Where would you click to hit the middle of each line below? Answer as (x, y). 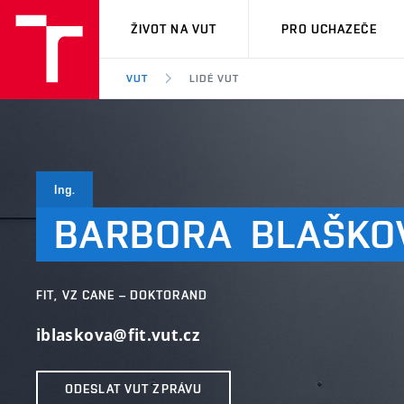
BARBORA (144, 234)
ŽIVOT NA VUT (174, 29)
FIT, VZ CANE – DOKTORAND (122, 295)
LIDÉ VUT (214, 78)
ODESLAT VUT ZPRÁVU (134, 388)
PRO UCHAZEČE (329, 29)
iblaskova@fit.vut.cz (118, 335)
